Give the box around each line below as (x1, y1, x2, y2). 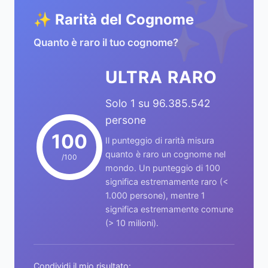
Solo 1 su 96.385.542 (105, 97, 211, 109)
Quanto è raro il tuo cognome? (33, 36, 178, 48)
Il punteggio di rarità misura (105, 135, 214, 145)
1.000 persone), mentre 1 (105, 190, 205, 200)
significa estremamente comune (105, 204, 233, 214)
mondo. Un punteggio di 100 (105, 163, 220, 173)
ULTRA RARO (105, 67, 217, 87)
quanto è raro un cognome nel (105, 149, 226, 159)
